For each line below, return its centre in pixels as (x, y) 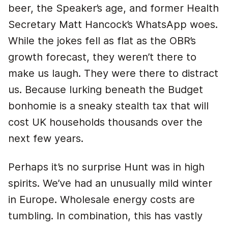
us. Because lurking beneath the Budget (106, 90)
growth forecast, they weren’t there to (102, 57)
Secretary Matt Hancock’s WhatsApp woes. (113, 24)
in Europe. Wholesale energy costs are (102, 199)
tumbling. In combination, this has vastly (105, 216)
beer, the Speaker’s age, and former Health (113, 8)
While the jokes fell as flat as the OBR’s (102, 41)
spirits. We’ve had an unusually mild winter (110, 183)
